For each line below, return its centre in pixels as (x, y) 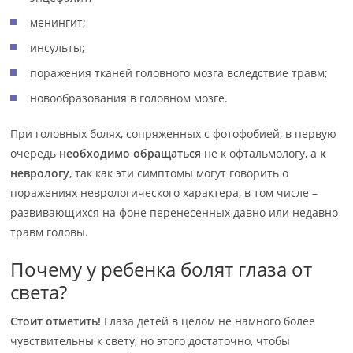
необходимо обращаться (130, 153)
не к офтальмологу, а (261, 153)
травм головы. (50, 232)
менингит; (58, 22)
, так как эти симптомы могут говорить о (179, 173)
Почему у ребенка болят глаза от (162, 269)
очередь (35, 153)
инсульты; (58, 48)
